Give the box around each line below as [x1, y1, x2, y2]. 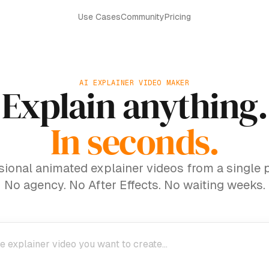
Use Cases [78, 12, 121, 22]
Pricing [165, 12, 191, 22]
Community [121, 12, 165, 22]
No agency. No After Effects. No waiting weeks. [4, 178, 265, 192]
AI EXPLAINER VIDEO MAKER [79, 79, 190, 87]
